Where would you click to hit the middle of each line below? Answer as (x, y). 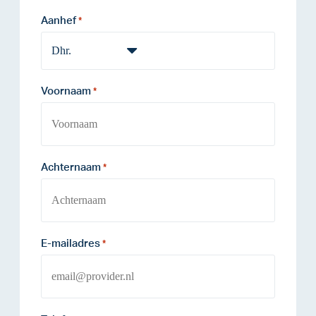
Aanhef (59, 20)
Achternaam (71, 167)
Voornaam (66, 91)
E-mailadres (71, 243)
